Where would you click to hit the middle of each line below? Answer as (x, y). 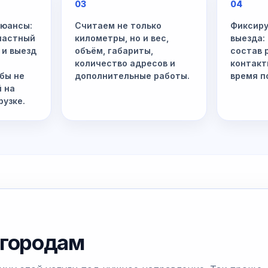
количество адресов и (125, 63)
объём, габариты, (114, 51)
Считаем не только (118, 25)
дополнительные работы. (133, 76)
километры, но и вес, (122, 38)
